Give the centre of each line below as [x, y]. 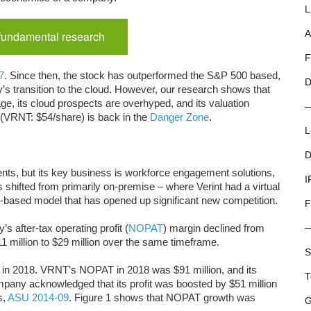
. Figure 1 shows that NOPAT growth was [162, 297]
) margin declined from [214, 228]
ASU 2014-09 [38, 297]
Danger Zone [179, 117]
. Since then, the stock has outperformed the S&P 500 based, [142, 75]
